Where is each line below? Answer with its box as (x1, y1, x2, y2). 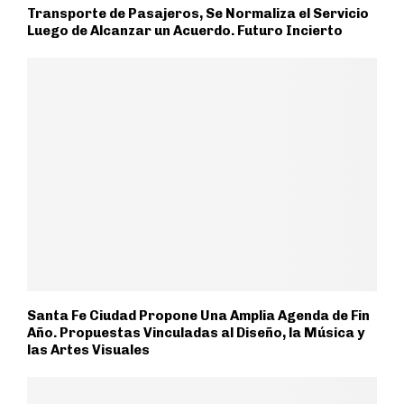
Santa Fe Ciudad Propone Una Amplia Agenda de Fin (27, 307, 370, 324)
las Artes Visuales (27, 341, 150, 358)
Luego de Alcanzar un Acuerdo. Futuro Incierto (27, 23, 343, 40)
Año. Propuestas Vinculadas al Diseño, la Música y (27, 324, 364, 341)
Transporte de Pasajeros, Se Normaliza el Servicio (27, 5, 369, 23)
